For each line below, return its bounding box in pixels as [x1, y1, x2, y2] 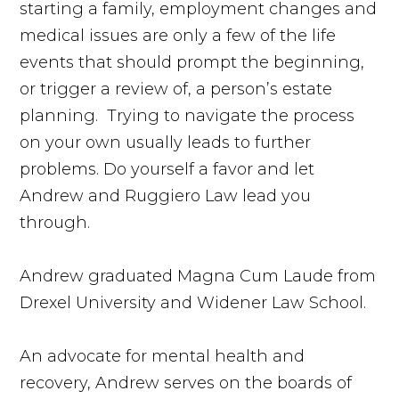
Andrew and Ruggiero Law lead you [20, 185, 312, 206]
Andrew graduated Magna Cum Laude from [20, 265, 377, 286]
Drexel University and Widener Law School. [20, 292, 367, 313]
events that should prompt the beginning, [20, 52, 365, 72]
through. [20, 212, 100, 232]
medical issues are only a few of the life [20, 25, 337, 45]
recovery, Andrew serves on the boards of [20, 372, 353, 393]
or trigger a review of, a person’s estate [20, 78, 333, 99]
